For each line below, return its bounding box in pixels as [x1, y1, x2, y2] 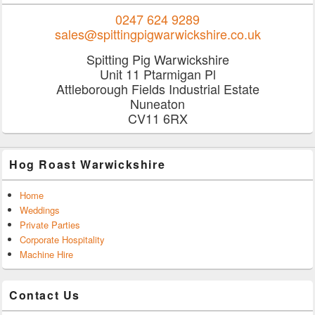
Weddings [20, 202, 60, 217]
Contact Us [9, 286, 80, 303]
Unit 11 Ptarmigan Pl [99, 64, 216, 83]
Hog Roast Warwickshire [9, 155, 166, 172]
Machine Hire [20, 247, 73, 261]
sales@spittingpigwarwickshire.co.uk [54, 24, 261, 43]
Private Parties [20, 217, 80, 231]
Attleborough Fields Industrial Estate [56, 79, 259, 98]
